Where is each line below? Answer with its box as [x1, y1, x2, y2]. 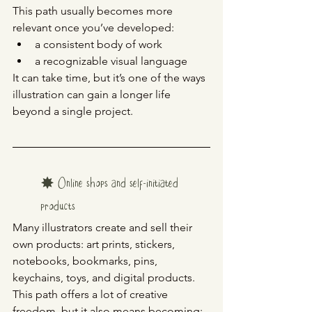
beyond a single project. [13, 104, 133, 118]
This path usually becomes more [13, 4, 175, 18]
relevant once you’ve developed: [13, 21, 174, 35]
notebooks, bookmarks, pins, [13, 254, 160, 268]
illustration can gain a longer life [13, 88, 173, 102]
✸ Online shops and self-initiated [40, 176, 182, 194]
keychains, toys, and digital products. [13, 271, 195, 285]
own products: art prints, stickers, [13, 237, 178, 251]
